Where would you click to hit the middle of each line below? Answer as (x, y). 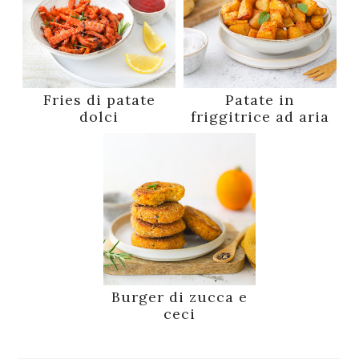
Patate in (260, 99)
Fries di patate (99, 99)
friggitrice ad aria (260, 116)
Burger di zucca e (179, 297)
